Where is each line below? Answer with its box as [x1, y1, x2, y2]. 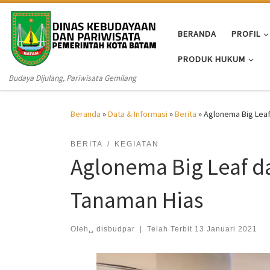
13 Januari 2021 [194, 224, 257, 233]
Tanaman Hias [71, 186, 203, 215]
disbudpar [96, 224, 135, 233]
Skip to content [16, 11, 75, 23]
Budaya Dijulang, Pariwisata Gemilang [8, 73, 137, 84]
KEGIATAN [114, 140, 159, 149]
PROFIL [231, 28, 260, 39]
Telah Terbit [146, 224, 195, 233]
